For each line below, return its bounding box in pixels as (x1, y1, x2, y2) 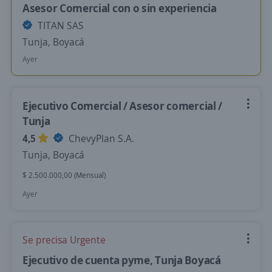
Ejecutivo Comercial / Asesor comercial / (22, 98, 223, 113)
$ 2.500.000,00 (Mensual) (22, 170, 106, 180)
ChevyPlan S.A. (66, 132, 134, 145)
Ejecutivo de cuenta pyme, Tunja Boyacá (22, 253, 221, 267)
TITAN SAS (35, 19, 84, 32)
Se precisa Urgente (22, 233, 106, 246)
